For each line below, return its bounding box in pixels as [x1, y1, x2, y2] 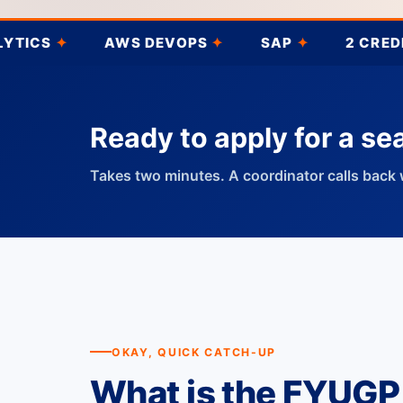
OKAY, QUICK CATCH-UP [112, 345, 277, 359]
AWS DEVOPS [22, 34, 130, 51]
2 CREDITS [264, 34, 349, 51]
